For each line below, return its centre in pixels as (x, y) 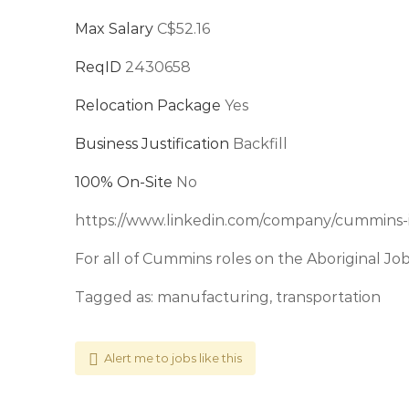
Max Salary (114, 29)
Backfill (258, 144)
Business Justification (152, 144)
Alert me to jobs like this (173, 358)
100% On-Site (124, 182)
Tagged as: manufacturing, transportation (228, 297)
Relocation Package (148, 105)
